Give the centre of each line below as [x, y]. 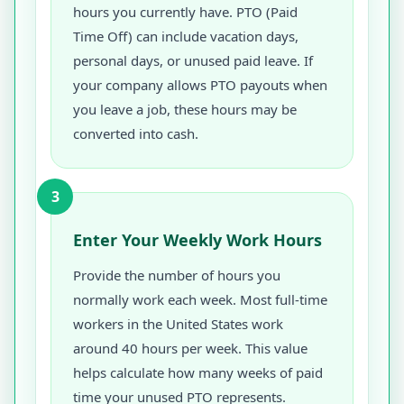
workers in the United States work [178, 324]
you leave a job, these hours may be [185, 109]
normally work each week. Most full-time [200, 299]
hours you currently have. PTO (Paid [185, 12]
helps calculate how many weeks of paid [198, 372]
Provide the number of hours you [177, 275]
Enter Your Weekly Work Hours [197, 240]
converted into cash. [136, 133]
